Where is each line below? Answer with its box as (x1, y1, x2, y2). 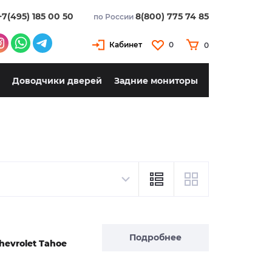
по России (93, 12, 135, 21)
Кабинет (109, 40, 142, 49)
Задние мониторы (114, 75, 198, 87)
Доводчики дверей (12, 75, 102, 87)
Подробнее (129, 232, 182, 243)
